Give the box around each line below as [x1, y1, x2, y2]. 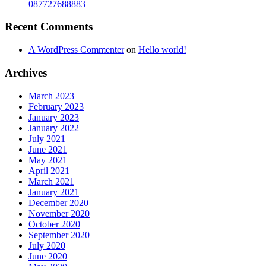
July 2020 [28, 240, 65, 251]
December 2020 [28, 197, 88, 208]
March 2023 [28, 90, 74, 101]
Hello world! [138, 45, 186, 55]
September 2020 [28, 229, 90, 240]
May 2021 [28, 154, 67, 165]
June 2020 [28, 251, 67, 261]
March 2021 [28, 176, 74, 186]
